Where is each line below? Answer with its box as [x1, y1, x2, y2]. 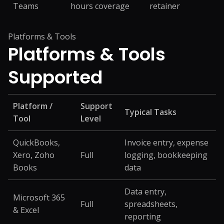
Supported [8, 64, 102, 90]
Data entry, [124, 186, 166, 197]
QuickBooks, [13, 137, 60, 148]
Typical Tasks [124, 106, 176, 117]
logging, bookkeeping [124, 149, 207, 160]
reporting [124, 211, 161, 222]
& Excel [13, 204, 39, 215]
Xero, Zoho [13, 149, 54, 160]
